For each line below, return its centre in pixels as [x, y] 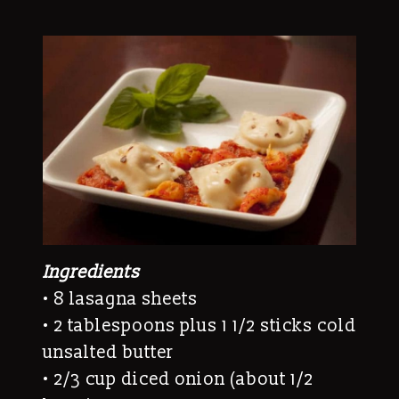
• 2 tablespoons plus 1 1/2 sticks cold [199, 326]
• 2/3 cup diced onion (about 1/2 [178, 379]
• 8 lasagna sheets [120, 299]
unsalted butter [108, 352]
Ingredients [91, 272]
